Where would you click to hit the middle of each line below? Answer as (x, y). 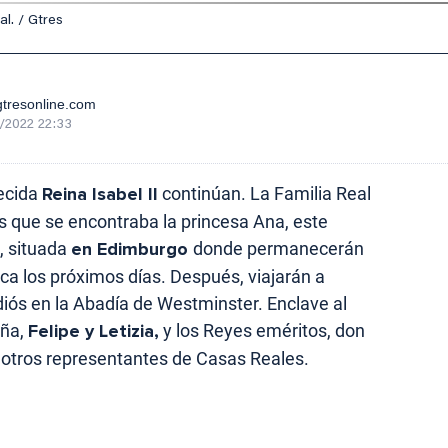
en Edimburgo (132, 248)
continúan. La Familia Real (264, 193)
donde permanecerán (278, 248)
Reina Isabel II (100, 193)
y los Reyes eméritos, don (262, 330)
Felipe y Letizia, (93, 330)
